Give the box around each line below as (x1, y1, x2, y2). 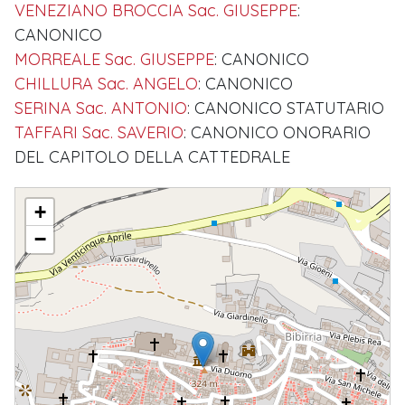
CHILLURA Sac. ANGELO (14, 73, 198, 95)
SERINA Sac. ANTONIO (14, 98, 187, 119)
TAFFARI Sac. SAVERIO (14, 122, 184, 144)
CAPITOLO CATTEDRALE (15, 188, 144, 204)
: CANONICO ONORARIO (184, 122, 371, 144)
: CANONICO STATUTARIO (187, 98, 384, 119)
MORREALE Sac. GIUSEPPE (14, 49, 214, 71)
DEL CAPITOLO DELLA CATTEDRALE (14, 146, 290, 168)
